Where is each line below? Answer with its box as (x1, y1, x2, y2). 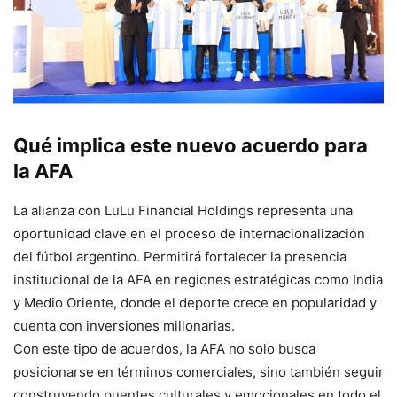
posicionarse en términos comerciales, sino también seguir (13, 363, 384, 381)
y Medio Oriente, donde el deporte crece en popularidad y (13, 294, 377, 312)
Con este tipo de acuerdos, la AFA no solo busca (13, 340, 315, 358)
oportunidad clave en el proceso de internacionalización (13, 225, 365, 243)
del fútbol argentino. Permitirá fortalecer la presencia (13, 248, 346, 266)
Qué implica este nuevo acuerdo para (13, 134, 368, 158)
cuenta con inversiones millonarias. (13, 317, 235, 335)
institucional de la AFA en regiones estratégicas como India (13, 271, 383, 289)
